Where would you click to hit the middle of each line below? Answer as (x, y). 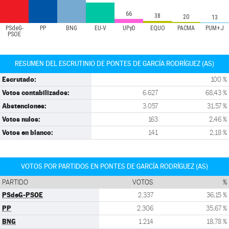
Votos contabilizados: (36, 93)
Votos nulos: (21, 119)
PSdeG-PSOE (22, 195)
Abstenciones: (24, 106)
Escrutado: (19, 79)
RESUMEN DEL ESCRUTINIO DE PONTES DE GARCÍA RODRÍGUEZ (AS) (114, 64)
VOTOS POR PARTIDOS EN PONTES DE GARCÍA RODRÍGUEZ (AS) (114, 166)
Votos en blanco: (28, 132)
